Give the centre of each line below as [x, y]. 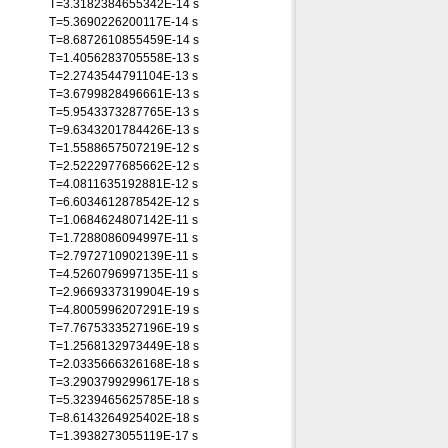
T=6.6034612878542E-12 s [124, 202]
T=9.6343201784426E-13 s [124, 130]
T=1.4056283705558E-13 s [124, 58]
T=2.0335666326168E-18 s [124, 364]
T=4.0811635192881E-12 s [123, 184]
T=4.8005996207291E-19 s [124, 310]
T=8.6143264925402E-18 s [124, 418]
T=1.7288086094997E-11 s [123, 238]
